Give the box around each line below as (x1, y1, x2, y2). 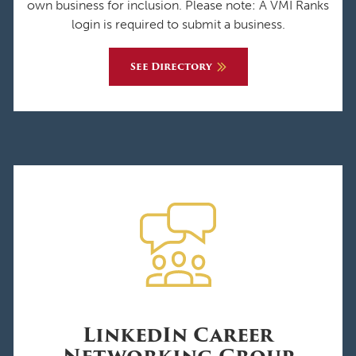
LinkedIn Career (83, 319, 273, 350)
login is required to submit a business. (71, 16, 285, 32)
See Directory (130, 58, 212, 74)
